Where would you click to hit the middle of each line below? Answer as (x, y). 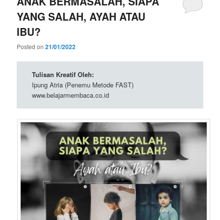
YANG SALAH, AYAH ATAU (81, 16)
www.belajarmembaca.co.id (70, 95)
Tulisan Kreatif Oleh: (63, 75)
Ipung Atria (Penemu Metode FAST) (82, 85)
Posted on (31, 46)
